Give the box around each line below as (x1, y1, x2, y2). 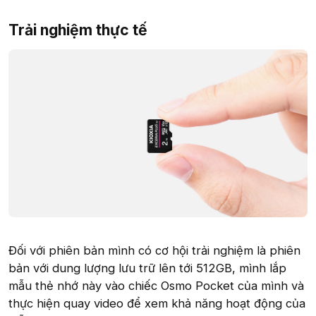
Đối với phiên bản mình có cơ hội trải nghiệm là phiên (8, 243, 300, 257)
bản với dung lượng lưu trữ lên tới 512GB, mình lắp (8, 260, 286, 275)
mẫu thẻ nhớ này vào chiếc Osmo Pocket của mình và (8, 278, 304, 293)
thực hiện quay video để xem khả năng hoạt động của (8, 296, 305, 310)
